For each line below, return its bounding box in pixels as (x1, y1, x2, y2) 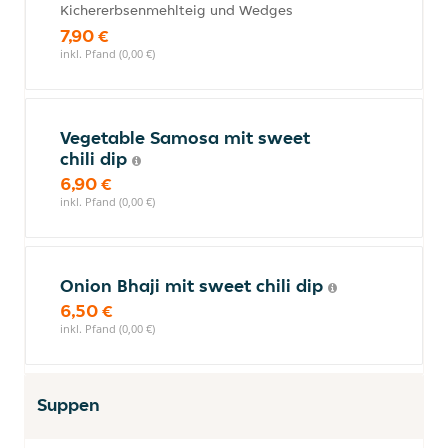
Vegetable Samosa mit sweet (60, 126, 310, 149)
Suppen (37, 393, 100, 416)
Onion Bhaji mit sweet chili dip (60, 274, 328, 297)
